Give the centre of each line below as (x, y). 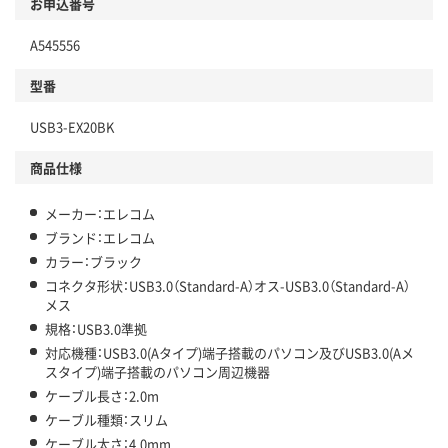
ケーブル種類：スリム (106, 420)
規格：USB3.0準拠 (96, 329)
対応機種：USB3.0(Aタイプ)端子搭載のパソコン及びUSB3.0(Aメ (229, 353)
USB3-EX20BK (72, 127)
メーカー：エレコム (100, 214)
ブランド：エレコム (100, 238)
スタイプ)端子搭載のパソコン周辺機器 (157, 372)
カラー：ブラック (93, 262)
